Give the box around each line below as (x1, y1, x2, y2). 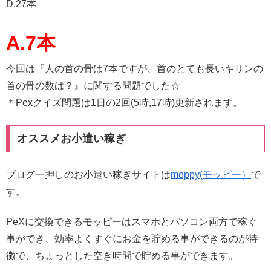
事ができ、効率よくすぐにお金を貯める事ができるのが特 (6, 233, 258, 244)
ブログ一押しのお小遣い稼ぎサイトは (6, 169, 171, 180)
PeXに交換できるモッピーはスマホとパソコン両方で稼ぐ (6, 217, 257, 227)
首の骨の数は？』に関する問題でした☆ (6, 80, 180, 91)
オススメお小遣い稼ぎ (16, 132, 126, 145)
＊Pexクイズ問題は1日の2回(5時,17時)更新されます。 (6, 97, 243, 108)
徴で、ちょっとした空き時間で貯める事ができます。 (6, 250, 238, 261)
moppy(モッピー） (171, 169, 251, 180)
